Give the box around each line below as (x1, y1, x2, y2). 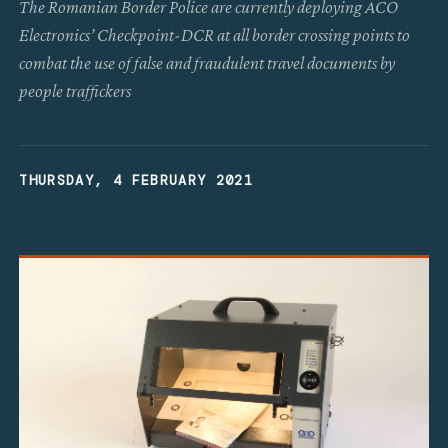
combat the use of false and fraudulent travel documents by (19, 52, 396, 73)
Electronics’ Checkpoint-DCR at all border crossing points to (19, 24, 411, 45)
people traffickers (19, 80, 132, 101)
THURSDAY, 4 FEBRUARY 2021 (19, 171, 254, 189)
